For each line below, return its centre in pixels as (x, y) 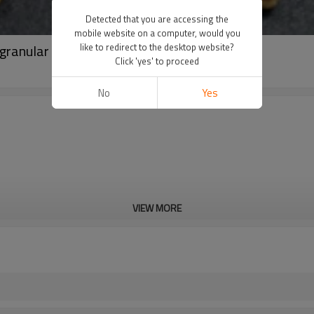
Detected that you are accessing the (157, 19)
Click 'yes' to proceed (157, 61)
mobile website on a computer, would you (157, 33)
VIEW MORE (157, 208)
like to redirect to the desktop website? (157, 47)
